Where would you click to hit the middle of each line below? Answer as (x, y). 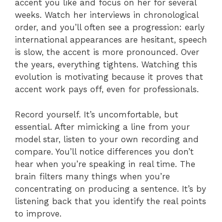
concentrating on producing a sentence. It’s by (111, 189)
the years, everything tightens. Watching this (106, 65)
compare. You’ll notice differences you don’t (104, 151)
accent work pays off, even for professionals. (107, 89)
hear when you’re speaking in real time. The (105, 164)
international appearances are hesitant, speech (111, 40)
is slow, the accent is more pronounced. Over (107, 52)
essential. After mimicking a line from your (102, 127)
